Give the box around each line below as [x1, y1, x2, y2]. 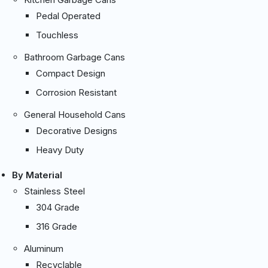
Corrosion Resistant [36, 86, 117, 98]
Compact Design [36, 67, 105, 79]
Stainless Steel [24, 185, 85, 197]
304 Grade [36, 201, 80, 213]
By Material [12, 169, 62, 181]
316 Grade [36, 220, 77, 232]
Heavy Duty [36, 144, 84, 156]
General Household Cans [24, 108, 126, 120]
